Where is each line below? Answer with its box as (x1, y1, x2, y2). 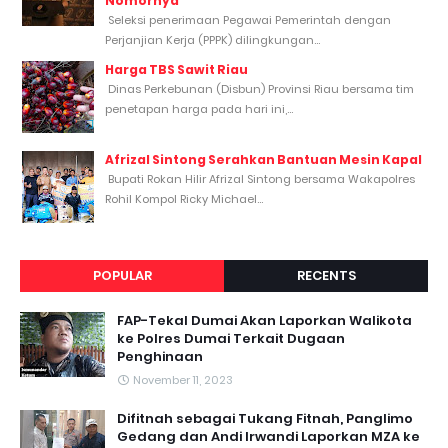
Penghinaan (117, 346, 203, 366)
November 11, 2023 (133, 371, 233, 388)
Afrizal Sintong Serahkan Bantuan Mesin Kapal (105, 150, 422, 168)
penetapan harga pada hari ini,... (105, 100, 293, 117)
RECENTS (296, 265, 356, 285)
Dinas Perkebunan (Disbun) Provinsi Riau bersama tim (105, 80, 414, 97)
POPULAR (92, 265, 152, 285)
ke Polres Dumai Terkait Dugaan (117, 328, 345, 348)
